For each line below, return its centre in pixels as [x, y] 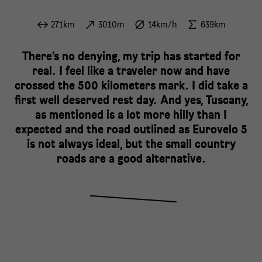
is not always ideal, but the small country [131, 144]
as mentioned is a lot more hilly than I [131, 114]
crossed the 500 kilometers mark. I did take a [131, 85]
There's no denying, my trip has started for [131, 56]
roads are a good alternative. [131, 158]
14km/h [162, 24]
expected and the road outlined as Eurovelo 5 [131, 129]
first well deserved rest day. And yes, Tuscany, [131, 100]
